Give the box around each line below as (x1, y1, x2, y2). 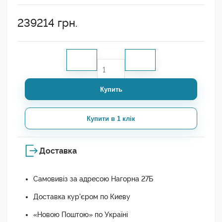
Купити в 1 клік (87, 114, 135, 122)
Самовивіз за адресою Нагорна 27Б (33, 175, 153, 183)
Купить (100, 85, 122, 93)
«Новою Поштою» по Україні (33, 211, 128, 219)
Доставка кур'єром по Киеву (33, 193, 130, 201)
